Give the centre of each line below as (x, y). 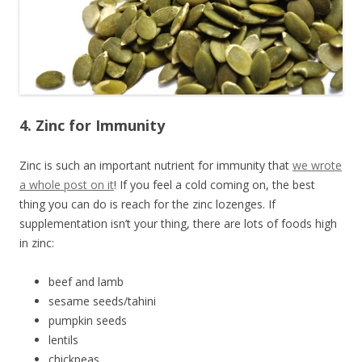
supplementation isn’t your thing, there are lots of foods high (178, 224)
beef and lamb (86, 282)
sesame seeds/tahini (102, 301)
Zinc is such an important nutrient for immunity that (156, 166)
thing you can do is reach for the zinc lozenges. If (147, 204)
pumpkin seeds (88, 321)
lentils (63, 340)
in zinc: (37, 243)
